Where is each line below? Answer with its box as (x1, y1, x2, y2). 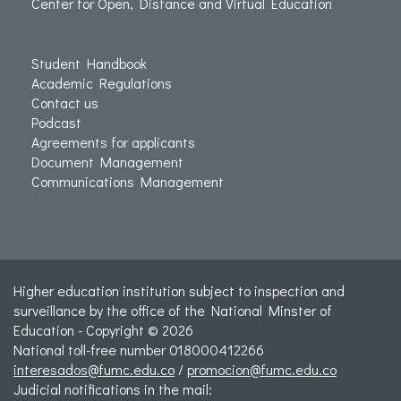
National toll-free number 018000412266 (13, 340, 264, 360)
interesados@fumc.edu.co (13, 360, 175, 380)
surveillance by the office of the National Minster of (13, 301, 332, 320)
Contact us (31, 93, 98, 113)
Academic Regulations (31, 73, 172, 93)
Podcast (31, 113, 81, 132)
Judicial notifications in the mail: (13, 380, 212, 399)
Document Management (31, 152, 183, 172)
